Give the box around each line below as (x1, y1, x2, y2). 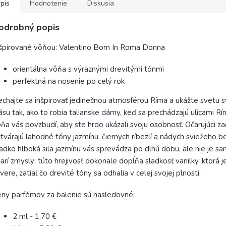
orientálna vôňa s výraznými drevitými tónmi (13, 64, 164, 75)
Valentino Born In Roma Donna (59, 42, 165, 53)
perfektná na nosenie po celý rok (13, 76, 125, 87)
